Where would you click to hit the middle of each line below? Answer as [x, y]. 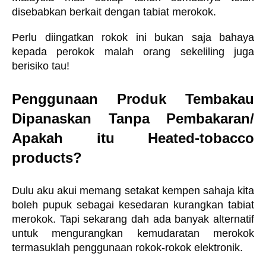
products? [47, 158]
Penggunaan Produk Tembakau [133, 99]
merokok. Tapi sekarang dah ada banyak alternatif [133, 219]
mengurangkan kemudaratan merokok [153, 233]
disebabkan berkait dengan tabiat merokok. [114, 12]
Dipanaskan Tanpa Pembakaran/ [133, 118]
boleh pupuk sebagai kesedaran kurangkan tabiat [133, 205]
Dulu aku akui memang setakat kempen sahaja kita [133, 191]
